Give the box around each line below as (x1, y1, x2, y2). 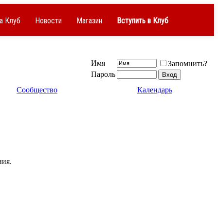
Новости (35, 16, 62, 25)
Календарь (137, 86, 172, 94)
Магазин (76, 16, 102, 25)
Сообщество (17, 86, 57, 94)
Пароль (91, 70, 115, 78)
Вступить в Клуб (117, 16, 168, 25)
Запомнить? (168, 59, 207, 68)
